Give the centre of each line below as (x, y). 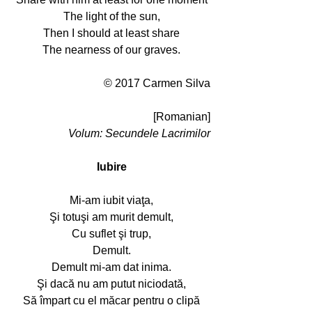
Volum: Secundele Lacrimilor (139, 133)
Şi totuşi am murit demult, (111, 217)
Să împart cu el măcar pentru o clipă (111, 301)
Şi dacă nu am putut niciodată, (111, 284)
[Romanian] (182, 117)
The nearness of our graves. (111, 50)
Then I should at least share (111, 33)
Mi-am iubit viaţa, (111, 200)
